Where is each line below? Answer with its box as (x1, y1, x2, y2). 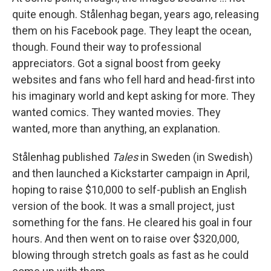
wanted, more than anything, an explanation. (12, 122, 220, 135)
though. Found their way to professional (12, 41, 201, 54)
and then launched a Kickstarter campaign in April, (12, 167, 249, 180)
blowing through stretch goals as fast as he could (12, 249, 249, 262)
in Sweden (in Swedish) (138, 151, 253, 164)
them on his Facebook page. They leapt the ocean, (12, 24, 251, 38)
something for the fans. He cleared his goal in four (12, 216, 252, 229)
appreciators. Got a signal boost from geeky (12, 57, 221, 70)
